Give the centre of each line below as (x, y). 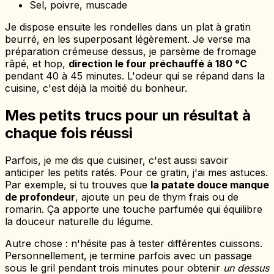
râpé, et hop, (37, 64)
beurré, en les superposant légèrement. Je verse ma (128, 39)
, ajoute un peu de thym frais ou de (157, 197)
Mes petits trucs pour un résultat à (128, 116)
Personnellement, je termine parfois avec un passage (128, 256)
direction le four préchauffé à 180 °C (158, 64)
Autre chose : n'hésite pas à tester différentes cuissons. (134, 244)
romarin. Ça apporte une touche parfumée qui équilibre (134, 209)
